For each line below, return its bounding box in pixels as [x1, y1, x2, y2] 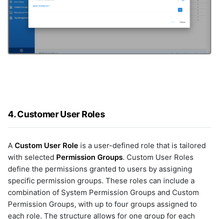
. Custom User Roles [123, 152, 194, 162]
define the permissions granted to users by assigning [8, 164, 192, 174]
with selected [8, 152, 56, 162]
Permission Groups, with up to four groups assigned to [8, 199, 197, 209]
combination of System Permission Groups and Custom [8, 187, 199, 197]
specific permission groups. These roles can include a [8, 175, 195, 185]
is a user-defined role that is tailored [78, 140, 206, 150]
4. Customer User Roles [8, 109, 105, 119]
